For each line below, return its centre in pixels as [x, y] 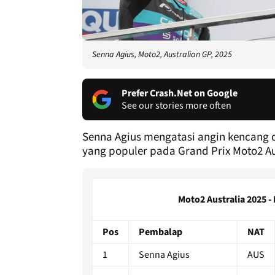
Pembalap [161, 232]
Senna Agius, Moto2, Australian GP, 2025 [162, 54]
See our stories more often [176, 105]
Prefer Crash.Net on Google [180, 93]
